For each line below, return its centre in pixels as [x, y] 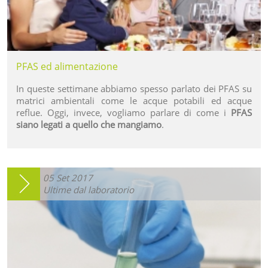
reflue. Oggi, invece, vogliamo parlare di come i [124, 112]
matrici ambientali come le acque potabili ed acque [134, 100]
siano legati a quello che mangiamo [89, 124]
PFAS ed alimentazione [67, 66]
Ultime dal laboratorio [89, 189]
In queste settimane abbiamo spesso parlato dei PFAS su [134, 88]
